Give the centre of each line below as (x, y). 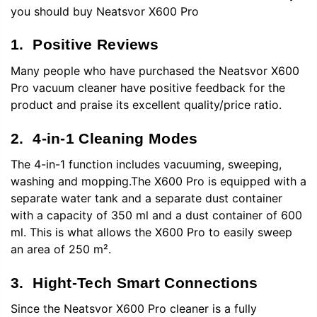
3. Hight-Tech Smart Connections (134, 282)
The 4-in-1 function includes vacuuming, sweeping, (146, 164)
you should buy (53, 11)
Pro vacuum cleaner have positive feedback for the (148, 87)
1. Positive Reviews (85, 45)
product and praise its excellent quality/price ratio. (146, 104)
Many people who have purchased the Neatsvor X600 (155, 70)
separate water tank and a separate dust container (146, 198)
